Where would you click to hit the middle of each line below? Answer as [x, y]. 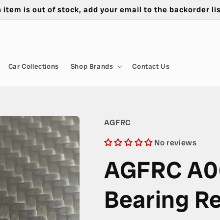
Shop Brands [92, 66]
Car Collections [33, 66]
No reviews [176, 143]
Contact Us [151, 66]
